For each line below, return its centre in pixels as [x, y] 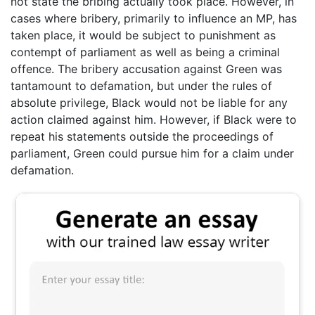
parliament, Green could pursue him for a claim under [152, 154]
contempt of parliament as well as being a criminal [145, 52]
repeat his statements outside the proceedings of [142, 137]
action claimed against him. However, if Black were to [154, 120]
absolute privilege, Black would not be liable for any [149, 103]
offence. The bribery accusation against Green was [146, 69]
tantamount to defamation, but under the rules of [141, 86]
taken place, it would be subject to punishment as [143, 36]
